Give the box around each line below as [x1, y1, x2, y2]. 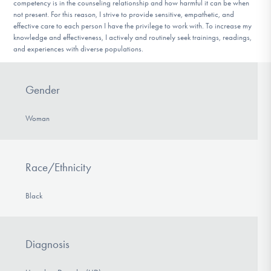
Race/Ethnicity [25, 160, 91, 174]
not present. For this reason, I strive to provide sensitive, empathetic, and [13, 10, 235, 19]
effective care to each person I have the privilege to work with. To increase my [13, 21, 252, 31]
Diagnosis [25, 237, 70, 252]
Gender [25, 82, 60, 97]
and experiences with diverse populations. [13, 44, 144, 54]
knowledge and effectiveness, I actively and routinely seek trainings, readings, [13, 33, 252, 42]
